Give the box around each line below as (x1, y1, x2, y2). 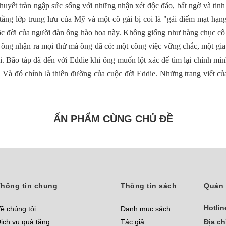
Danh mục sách (121, 205, 171, 213)
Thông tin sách (121, 182, 177, 190)
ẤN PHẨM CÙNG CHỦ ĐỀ (53, 113, 173, 125)
